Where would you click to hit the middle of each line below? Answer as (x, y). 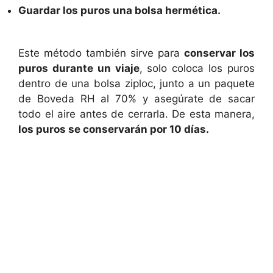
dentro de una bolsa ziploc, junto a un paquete (136, 84)
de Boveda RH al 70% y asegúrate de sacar (136, 99)
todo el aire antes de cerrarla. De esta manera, (136, 114)
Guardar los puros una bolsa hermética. (119, 10)
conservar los (219, 53)
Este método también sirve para (101, 53)
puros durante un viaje (79, 69)
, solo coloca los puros (197, 69)
